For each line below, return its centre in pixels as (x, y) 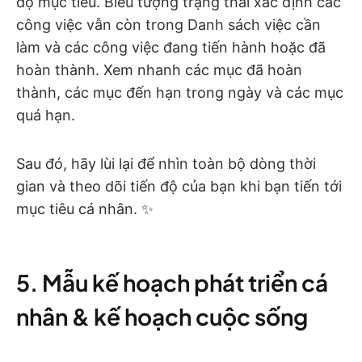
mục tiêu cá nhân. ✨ (85, 209)
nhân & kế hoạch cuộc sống (162, 317)
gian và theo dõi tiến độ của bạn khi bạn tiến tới (179, 187)
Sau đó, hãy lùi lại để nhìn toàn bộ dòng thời (166, 164)
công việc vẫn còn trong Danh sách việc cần (168, 25)
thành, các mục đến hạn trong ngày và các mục (180, 93)
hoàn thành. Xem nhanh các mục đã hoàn (159, 70)
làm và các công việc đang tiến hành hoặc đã (171, 48)
